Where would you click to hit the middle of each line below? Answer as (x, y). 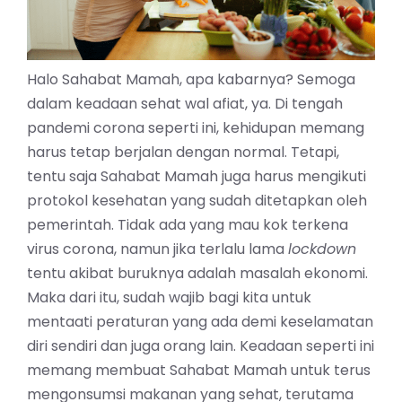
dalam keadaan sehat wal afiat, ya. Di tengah (185, 103)
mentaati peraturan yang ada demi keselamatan (200, 321)
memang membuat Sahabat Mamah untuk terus (199, 370)
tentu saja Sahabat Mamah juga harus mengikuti (197, 176)
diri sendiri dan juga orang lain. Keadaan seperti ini (201, 345)
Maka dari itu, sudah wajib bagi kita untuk (169, 297)
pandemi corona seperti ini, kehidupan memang (196, 127)
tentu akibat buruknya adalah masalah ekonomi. (197, 273)
